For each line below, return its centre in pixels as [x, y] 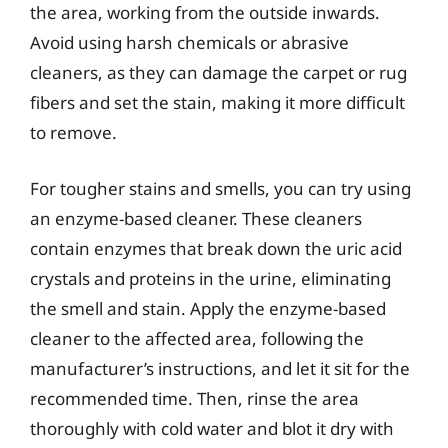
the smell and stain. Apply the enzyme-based [208, 308]
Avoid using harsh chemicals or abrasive [189, 42]
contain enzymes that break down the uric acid [216, 248]
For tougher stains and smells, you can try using [220, 188]
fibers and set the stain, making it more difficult [217, 102]
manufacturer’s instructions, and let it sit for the [220, 368]
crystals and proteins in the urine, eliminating [210, 278]
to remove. [73, 132]
